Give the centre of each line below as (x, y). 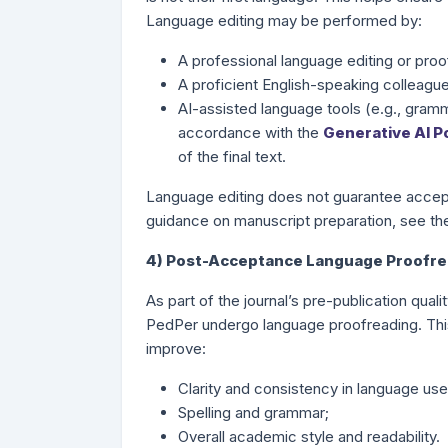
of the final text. (232, 156)
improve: (176, 348)
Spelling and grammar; (253, 412)
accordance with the (250, 132)
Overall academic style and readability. (309, 436)
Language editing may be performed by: (284, 20)
